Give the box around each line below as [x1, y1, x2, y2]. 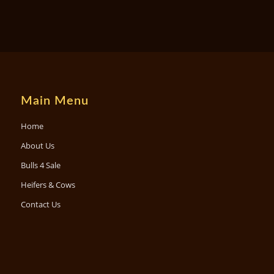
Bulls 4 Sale [20, 159, 61, 171]
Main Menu [20, 94, 89, 107]
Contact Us [20, 198, 61, 210]
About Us [20, 139, 54, 151]
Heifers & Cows [20, 179, 75, 190]
